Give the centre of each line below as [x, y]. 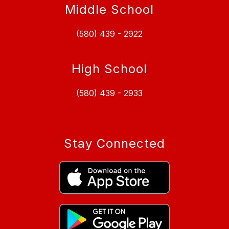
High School [109, 69]
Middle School [109, 10]
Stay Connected [114, 144]
